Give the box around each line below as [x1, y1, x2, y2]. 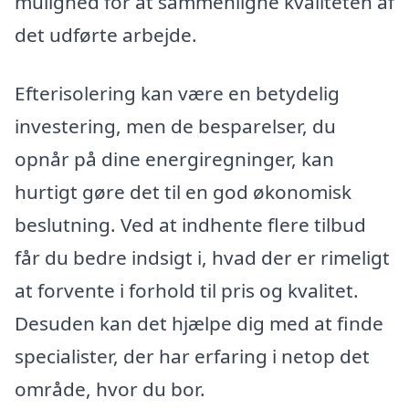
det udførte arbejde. [15, 22, 197, 48]
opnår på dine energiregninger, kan [15, 145, 334, 172]
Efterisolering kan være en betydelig [15, 79, 340, 106]
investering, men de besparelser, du [15, 112, 336, 139]
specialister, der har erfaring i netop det [15, 342, 370, 369]
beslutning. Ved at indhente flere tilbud [15, 211, 366, 237]
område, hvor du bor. [15, 375, 205, 402]
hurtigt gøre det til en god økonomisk [15, 178, 351, 204]
